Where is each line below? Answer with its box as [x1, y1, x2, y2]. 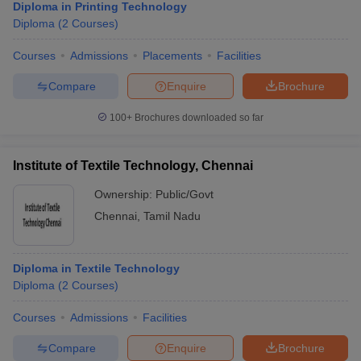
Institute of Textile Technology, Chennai [13, 159, 253, 172]
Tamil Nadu [143, 210, 201, 222]
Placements [143, 49, 202, 62]
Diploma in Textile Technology [13, 262, 180, 275]
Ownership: [94, 188, 156, 201]
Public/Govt [156, 188, 214, 201]
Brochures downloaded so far [132, 112, 263, 123]
